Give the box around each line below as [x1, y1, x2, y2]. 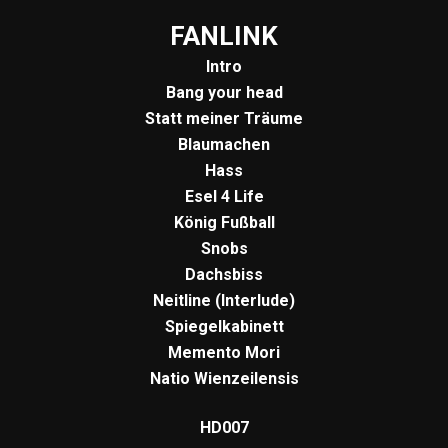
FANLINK [170, 20, 278, 51]
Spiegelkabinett [164, 316, 284, 336]
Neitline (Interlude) [153, 290, 295, 310]
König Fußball [173, 212, 275, 232]
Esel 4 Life [184, 186, 264, 206]
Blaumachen [178, 134, 270, 154]
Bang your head [165, 82, 283, 102]
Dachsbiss [185, 264, 263, 284]
